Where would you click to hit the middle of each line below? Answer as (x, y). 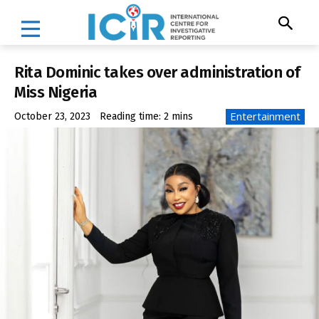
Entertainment (265, 116)
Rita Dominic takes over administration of (157, 72)
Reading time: (132, 117)
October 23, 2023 (52, 117)
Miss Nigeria (56, 92)
